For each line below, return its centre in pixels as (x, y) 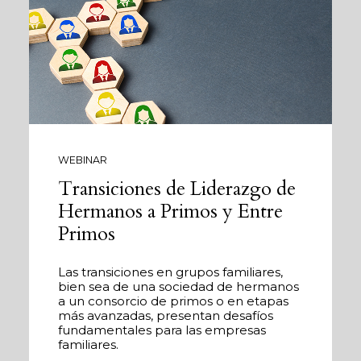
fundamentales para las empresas (162, 330)
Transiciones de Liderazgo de (177, 189)
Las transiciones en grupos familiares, (170, 272)
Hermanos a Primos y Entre (170, 211)
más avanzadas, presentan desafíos (166, 315)
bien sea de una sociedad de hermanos (178, 286)
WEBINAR (83, 160)
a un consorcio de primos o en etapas (173, 301)
